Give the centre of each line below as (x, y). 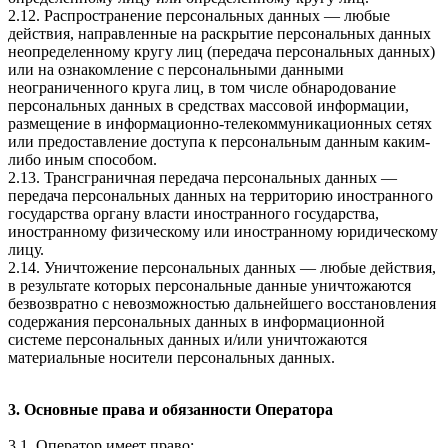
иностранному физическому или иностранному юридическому (223, 232)
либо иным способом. (82, 160)
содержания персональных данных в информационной (196, 322)
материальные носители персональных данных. (171, 358)
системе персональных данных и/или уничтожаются (187, 340)
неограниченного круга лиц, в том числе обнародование (202, 88)
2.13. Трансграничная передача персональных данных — (202, 178)
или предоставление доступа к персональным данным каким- (219, 142)
